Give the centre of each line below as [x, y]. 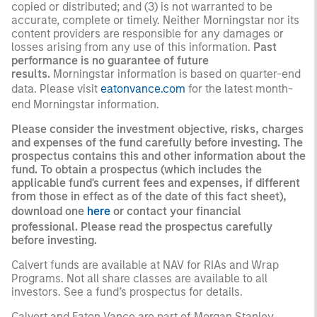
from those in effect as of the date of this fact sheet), [149, 197]
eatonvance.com [143, 89]
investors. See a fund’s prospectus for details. [127, 292]
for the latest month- [239, 89]
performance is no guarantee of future [110, 61]
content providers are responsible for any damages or [148, 34]
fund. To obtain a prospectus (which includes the [137, 170]
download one [49, 212]
